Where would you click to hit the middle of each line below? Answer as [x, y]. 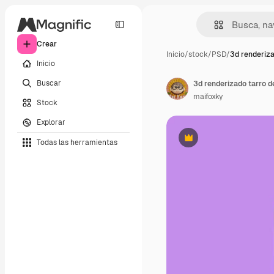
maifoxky [208, 97]
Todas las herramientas [77, 142]
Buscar [49, 83]
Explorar [51, 122]
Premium [203, 142]
